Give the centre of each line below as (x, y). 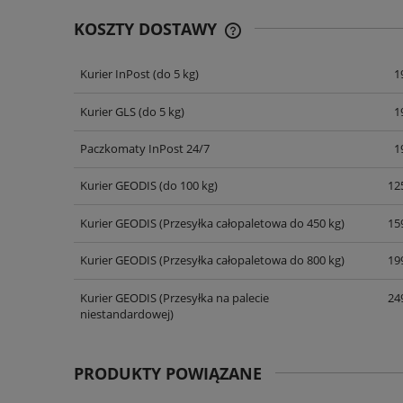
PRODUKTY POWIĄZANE (168, 373)
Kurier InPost (115, 74)
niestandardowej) (126, 313)
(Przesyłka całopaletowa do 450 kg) (250, 223)
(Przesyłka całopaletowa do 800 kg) (250, 260)
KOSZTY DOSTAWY (148, 28)
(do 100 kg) (187, 186)
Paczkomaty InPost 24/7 (144, 148)
